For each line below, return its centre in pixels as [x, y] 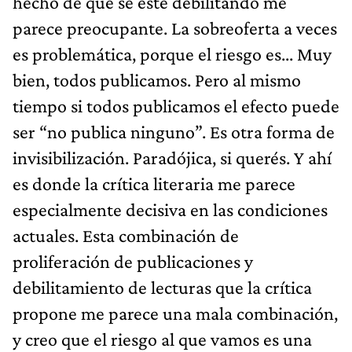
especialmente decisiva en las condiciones [170, 209]
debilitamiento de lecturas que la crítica [162, 287]
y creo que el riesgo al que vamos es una [162, 339]
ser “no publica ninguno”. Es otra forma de [174, 131]
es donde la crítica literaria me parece [154, 183]
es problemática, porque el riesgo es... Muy [172, 53]
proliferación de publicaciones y [133, 261]
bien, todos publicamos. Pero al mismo [157, 79]
